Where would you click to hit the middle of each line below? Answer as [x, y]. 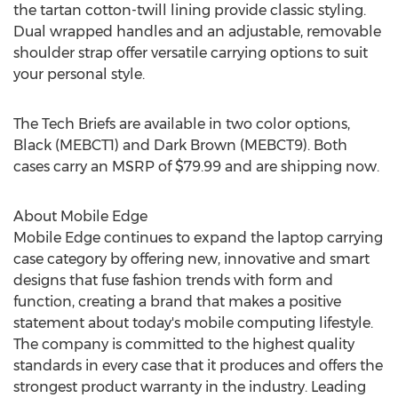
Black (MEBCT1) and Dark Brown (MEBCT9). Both [180, 145]
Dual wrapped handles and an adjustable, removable [197, 32]
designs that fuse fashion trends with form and [173, 280]
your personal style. [79, 74]
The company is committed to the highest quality [184, 344]
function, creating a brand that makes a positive [177, 302]
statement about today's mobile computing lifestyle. [193, 323]
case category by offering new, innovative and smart [191, 259]
